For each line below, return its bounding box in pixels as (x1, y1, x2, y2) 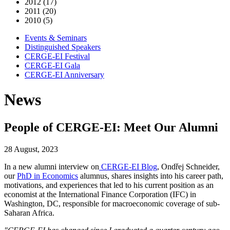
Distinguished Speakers (25, 43, 101, 51)
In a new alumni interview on (4, 162, 99, 171)
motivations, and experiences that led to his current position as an (4, 180, 214, 189)
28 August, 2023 (4, 144, 58, 154)
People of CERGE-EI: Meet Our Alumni (4, 120, 218, 134)
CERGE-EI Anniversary (25, 70, 104, 79)
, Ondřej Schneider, (157, 162, 220, 171)
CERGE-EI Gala (25, 61, 80, 70)
